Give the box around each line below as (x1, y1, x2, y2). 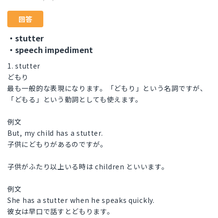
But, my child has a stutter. (7, 128, 103, 138)
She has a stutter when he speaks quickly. (7, 195, 155, 205)
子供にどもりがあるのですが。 (7, 139, 108, 149)
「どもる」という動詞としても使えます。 (7, 94, 143, 105)
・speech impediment (7, 44, 93, 56)
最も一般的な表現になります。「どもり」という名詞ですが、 (7, 83, 207, 93)
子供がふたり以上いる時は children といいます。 (7, 162, 169, 172)
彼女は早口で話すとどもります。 (7, 206, 114, 217)
